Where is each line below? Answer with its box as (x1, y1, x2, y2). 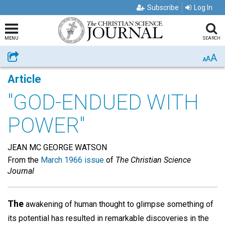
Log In (194, 4, 212, 12)
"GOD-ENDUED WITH (8, 90, 199, 115)
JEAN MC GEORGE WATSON (8, 143, 107, 152)
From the (8, 155, 41, 165)
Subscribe (147, 4, 179, 12)
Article (8, 73, 41, 85)
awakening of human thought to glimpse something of (24, 199, 213, 209)
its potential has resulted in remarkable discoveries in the (8, 213, 209, 223)
